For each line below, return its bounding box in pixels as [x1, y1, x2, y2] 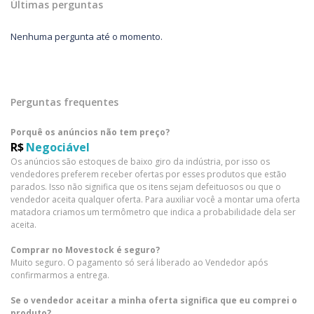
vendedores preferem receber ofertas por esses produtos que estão [11, 168, 287, 180]
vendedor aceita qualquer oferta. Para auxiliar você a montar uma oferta [11, 193, 300, 205]
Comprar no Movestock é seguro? [11, 243, 160, 256]
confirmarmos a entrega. [11, 268, 109, 281]
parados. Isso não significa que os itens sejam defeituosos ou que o [11, 180, 281, 193]
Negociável [26, 139, 90, 155]
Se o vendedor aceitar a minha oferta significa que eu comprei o [11, 294, 297, 306]
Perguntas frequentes [11, 95, 118, 109]
